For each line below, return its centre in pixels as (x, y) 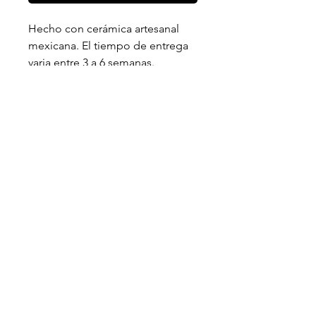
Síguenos (48, 144)
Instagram (37, 171)
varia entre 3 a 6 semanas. (91, 62)
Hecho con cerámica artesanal (104, 28)
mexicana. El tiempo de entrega (108, 45)
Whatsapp (38, 195)
